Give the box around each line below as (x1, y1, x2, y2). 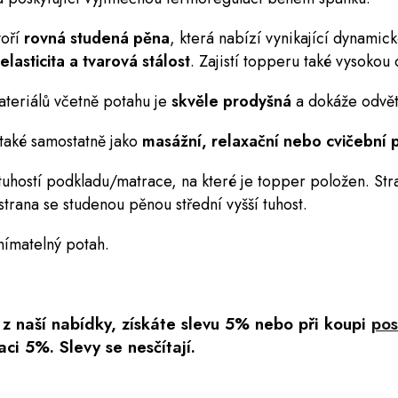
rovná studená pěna (24, 26, 170, 50)
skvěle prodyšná (171, 89, 291, 113)
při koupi (298, 311, 371, 336)
